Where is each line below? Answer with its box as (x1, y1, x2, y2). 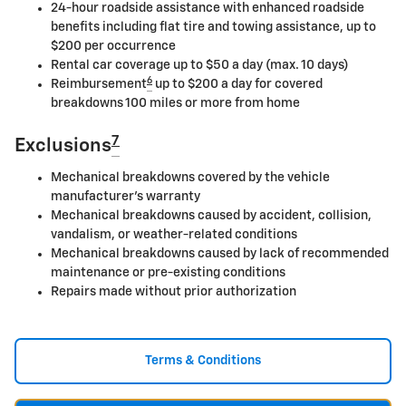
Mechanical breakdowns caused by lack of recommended (51, 246, 389, 260)
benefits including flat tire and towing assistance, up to (51, 21, 376, 34)
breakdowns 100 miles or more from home (51, 97, 300, 111)
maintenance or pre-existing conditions (51, 266, 285, 279)
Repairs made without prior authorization (51, 285, 296, 298)
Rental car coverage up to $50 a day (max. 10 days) (51, 59, 349, 72)
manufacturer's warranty (51, 189, 200, 203)
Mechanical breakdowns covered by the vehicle (51, 170, 330, 184)
